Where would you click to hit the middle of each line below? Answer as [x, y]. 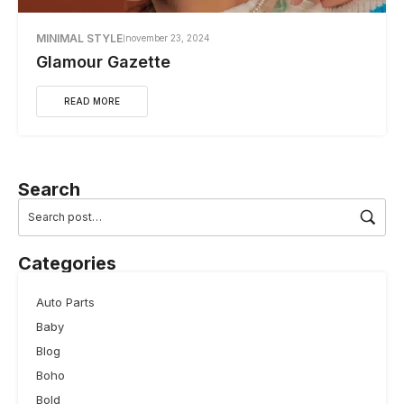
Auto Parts [65, 302]
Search [49, 189]
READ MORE [92, 101]
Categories [67, 263]
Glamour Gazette [103, 61]
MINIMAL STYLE [79, 38]
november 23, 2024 [168, 38]
